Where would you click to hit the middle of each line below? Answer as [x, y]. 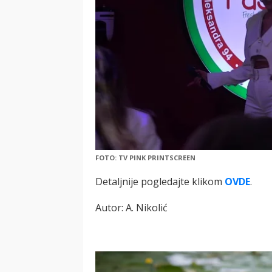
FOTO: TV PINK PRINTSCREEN [145, 157]
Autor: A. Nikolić [131, 207]
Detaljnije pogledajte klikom [160, 181]
